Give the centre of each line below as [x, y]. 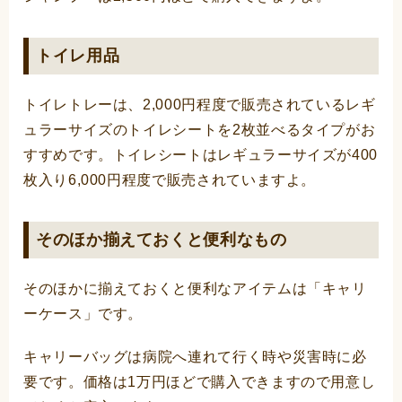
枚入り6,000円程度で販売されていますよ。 [170, 180]
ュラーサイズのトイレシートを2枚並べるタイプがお [200, 130]
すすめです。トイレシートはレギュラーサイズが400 [201, 155]
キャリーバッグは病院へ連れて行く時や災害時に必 [195, 357]
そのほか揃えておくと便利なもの [162, 240]
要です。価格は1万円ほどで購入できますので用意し [200, 382]
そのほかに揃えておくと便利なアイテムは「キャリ [195, 289]
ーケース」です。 [83, 314]
